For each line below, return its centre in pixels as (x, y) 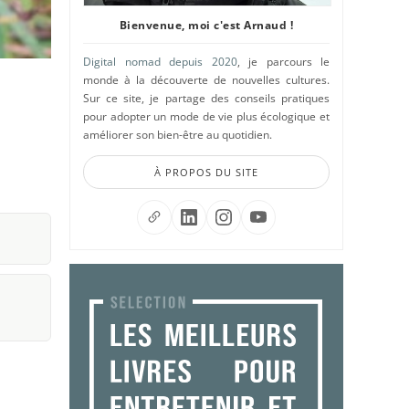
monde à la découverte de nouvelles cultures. (206, 80)
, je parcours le (283, 62)
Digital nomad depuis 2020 (160, 62)
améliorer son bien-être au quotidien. (178, 135)
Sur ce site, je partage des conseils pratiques (206, 98)
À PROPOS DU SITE (206, 172)
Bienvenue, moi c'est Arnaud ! (206, 25)
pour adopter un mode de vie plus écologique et (206, 116)
